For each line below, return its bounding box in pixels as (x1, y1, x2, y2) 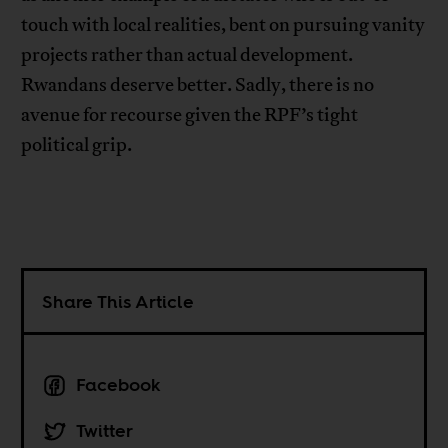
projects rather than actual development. (21, 43, 354, 68)
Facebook (76, 372, 162, 398)
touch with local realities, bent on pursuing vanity (21, 13, 426, 38)
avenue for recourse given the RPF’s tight (21, 103, 359, 128)
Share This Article (42, 289, 195, 315)
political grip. (21, 133, 133, 158)
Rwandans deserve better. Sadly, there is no (21, 73, 375, 98)
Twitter (76, 418, 134, 444)
